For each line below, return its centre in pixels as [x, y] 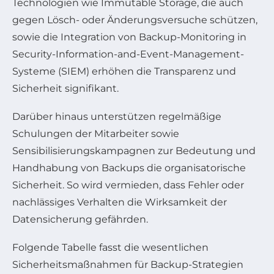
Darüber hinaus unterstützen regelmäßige [117, 117]
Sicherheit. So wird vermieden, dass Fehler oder [128, 185]
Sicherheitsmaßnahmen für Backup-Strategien [128, 265]
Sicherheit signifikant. [65, 89]
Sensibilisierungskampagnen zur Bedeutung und [134, 151]
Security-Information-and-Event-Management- [128, 54]
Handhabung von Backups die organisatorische [129, 168]
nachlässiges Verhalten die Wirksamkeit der [120, 202]
